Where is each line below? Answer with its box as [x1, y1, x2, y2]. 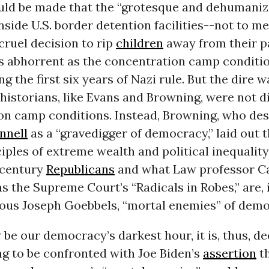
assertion [202, 246, 256, 261]
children [115, 35, 163, 51]
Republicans [46, 162, 115, 177]
